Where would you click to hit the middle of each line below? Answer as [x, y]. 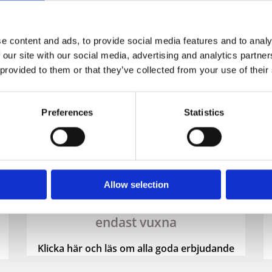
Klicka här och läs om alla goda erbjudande [136, 249]
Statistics [204, 112]
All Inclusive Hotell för [136, 204]
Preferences [67, 112]
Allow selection [136, 185]
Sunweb [136, 176]
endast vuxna [136, 223]
